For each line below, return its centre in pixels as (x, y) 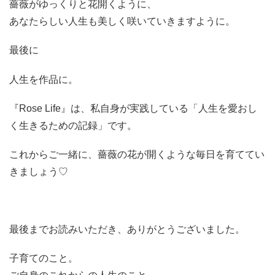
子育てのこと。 (44, 258)
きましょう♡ (39, 171)
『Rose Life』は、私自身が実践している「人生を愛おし (133, 108)
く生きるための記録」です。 (73, 125)
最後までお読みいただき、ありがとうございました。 (127, 230)
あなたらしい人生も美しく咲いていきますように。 (122, 21)
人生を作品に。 (44, 79)
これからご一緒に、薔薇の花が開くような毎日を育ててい (137, 154)
